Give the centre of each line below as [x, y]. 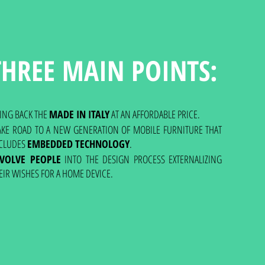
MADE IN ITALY [80, 114]
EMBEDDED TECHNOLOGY [79, 144]
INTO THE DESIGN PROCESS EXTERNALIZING [141, 159]
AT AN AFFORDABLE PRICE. [155, 114]
